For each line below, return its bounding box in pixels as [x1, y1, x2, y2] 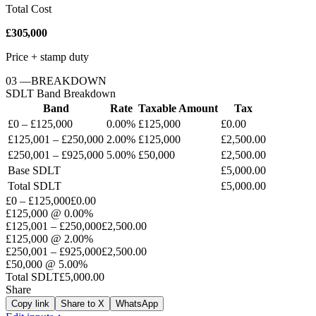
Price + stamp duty [6, 50, 89, 63]
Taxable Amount [138, 102, 218, 114]
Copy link [11, 298, 49, 309]
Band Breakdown [34, 87, 116, 99]
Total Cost [6, 2, 51, 15]
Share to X [61, 298, 104, 309]
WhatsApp [116, 298, 158, 309]
